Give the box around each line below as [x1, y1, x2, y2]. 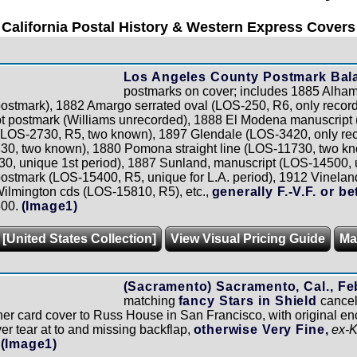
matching [123, 293, 178, 308]
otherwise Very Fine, [193, 322, 329, 336]
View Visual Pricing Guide [170, 231, 325, 245]
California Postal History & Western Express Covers [2, 18, 355, 35]
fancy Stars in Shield [178, 293, 317, 308]
